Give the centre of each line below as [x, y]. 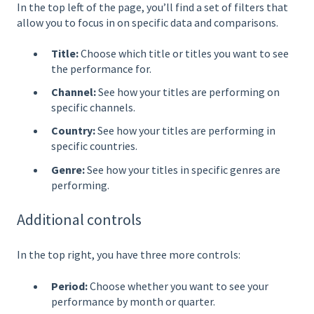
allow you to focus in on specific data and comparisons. [148, 22]
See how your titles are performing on [188, 92]
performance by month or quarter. [133, 301]
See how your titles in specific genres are [183, 169]
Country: [73, 131]
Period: [69, 286]
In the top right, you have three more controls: [129, 255]
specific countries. [94, 146]
